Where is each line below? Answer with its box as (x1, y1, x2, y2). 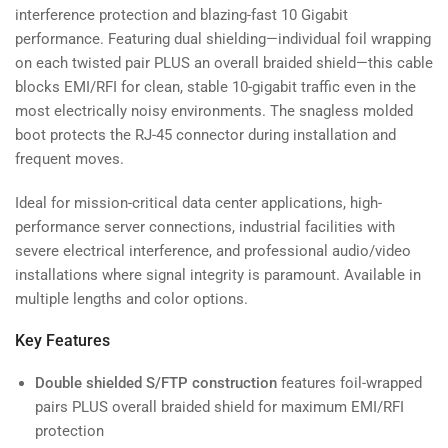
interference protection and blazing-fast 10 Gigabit (15, 5, 348, 24)
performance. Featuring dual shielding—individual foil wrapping (15, 29, 431, 48)
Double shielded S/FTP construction (35, 373, 277, 392)
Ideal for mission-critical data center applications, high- (15, 193, 382, 212)
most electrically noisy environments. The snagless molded (15, 101, 413, 120)
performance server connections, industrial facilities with (15, 217, 395, 236)
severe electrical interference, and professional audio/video (15, 241, 411, 260)
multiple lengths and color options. (15, 289, 248, 308)
